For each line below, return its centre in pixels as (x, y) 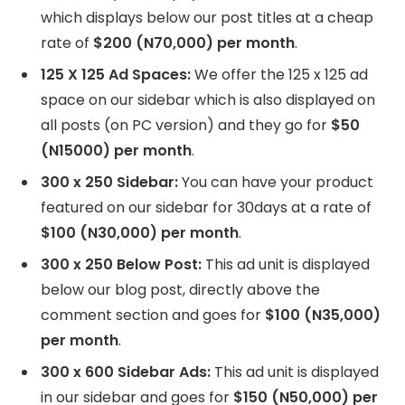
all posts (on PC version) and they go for (184, 126)
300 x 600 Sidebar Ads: (126, 372)
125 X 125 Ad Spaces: (116, 75)
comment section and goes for (153, 316)
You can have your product (276, 183)
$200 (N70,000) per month (194, 43)
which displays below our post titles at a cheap (207, 18)
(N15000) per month (116, 151)
